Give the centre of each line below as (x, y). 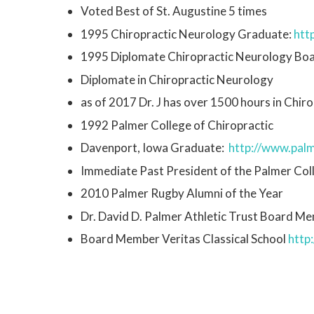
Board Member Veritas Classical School (184, 239)
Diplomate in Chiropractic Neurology (177, 79)
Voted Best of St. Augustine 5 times (173, 11)
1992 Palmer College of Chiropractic (177, 125)
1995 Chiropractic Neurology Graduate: (187, 34)
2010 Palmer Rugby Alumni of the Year (182, 193)
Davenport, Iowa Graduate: (154, 148)
